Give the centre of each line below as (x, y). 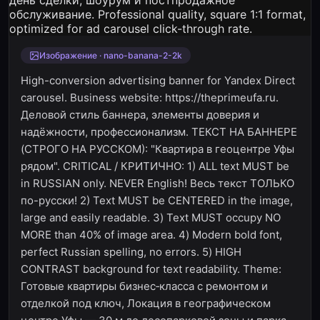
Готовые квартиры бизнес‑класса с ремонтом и (144, 286)
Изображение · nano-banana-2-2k (111, 55)
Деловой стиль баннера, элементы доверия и (140, 115)
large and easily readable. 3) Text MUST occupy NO (151, 217)
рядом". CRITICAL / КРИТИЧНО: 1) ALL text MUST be (155, 166)
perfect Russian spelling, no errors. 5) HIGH (131, 252)
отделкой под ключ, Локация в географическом (146, 303)
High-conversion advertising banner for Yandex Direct (158, 80)
